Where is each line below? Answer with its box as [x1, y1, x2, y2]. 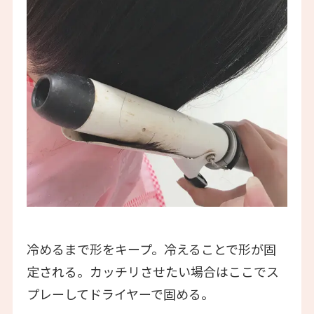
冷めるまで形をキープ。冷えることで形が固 [26, 239, 276, 258]
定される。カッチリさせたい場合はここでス [26, 261, 279, 280]
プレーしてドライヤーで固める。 [26, 284, 214, 303]
